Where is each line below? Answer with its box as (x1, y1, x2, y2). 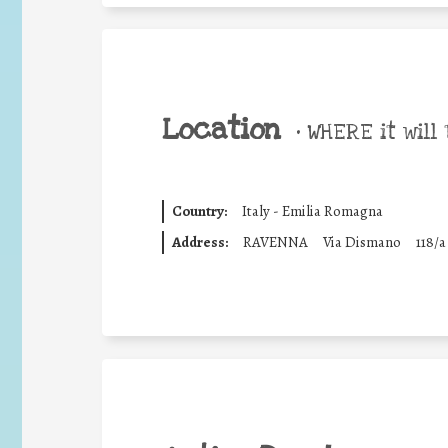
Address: (171, 231, 228, 252)
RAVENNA (242, 231, 308, 252)
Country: (171, 201, 227, 221)
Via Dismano (322, 231, 401, 252)
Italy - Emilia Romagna (241, 201, 383, 221)
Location (162, 110, 281, 149)
